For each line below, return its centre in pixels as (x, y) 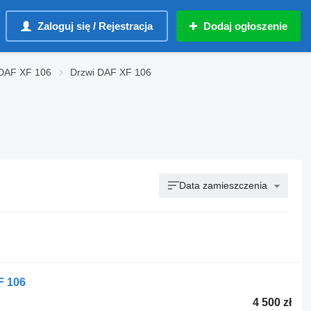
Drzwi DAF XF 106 (111, 72)
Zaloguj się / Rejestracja (95, 26)
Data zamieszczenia (224, 185)
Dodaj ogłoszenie (245, 26)
